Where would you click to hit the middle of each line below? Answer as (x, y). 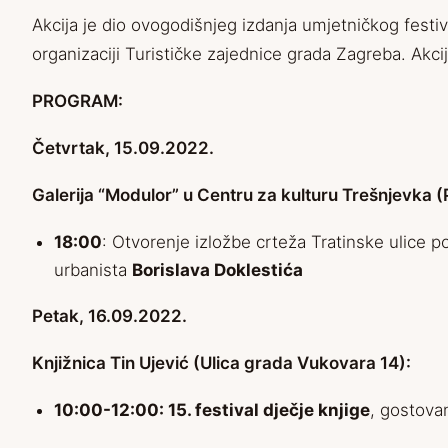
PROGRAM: (77, 101)
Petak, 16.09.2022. (109, 316)
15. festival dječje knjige (269, 410)
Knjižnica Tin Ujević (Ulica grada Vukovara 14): (221, 363)
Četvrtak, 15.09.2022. (123, 148)
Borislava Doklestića (217, 270)
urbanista (93, 270)
